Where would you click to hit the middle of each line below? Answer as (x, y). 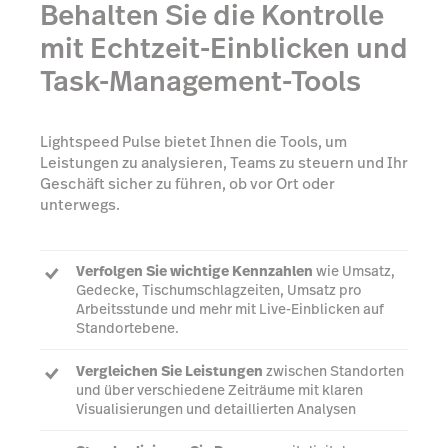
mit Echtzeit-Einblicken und (224, 48)
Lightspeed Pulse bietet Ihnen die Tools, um (193, 142)
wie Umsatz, (354, 271)
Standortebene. (127, 328)
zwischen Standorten (333, 370)
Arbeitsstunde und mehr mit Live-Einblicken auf (230, 309)
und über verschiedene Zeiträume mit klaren (219, 389)
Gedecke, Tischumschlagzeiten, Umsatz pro (219, 290)
